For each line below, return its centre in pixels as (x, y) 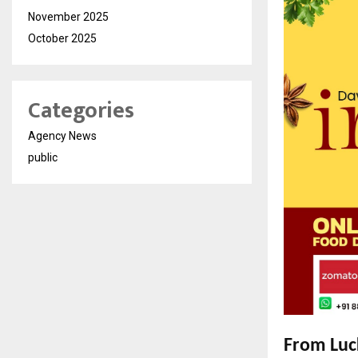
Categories (81, 110)
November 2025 (68, 16)
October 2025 (62, 38)
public (43, 157)
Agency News (62, 135)
